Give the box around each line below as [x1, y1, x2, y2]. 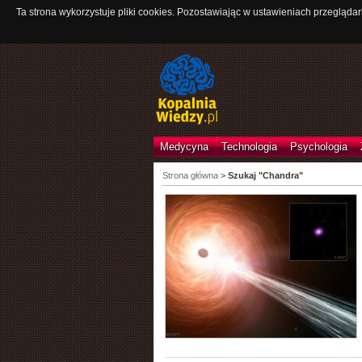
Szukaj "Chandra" [227, 170, 303, 180]
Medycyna [159, 141, 208, 153]
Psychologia [289, 141, 347, 153]
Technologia [221, 141, 277, 153]
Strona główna [162, 170, 218, 180]
